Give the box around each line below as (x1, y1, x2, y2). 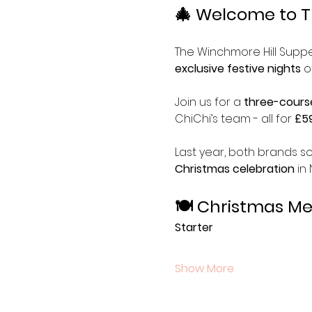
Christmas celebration (174, 160, 295, 177)
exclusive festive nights (174, 60, 301, 77)
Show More (174, 260, 234, 276)
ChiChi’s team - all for (174, 110, 295, 127)
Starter (174, 219, 213, 235)
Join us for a (174, 93, 244, 110)
